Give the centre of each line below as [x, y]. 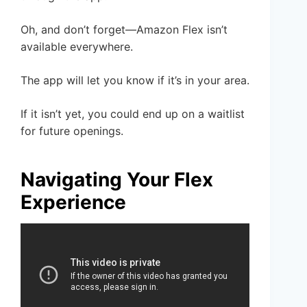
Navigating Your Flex [117, 179]
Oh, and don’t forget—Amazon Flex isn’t [124, 29]
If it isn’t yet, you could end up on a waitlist [133, 113]
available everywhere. [77, 46]
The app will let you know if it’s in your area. [135, 80]
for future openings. [72, 131]
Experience [73, 202]
